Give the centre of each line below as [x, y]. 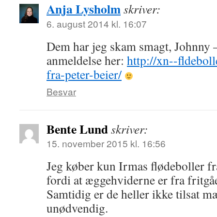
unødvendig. [77, 208]
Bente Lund [77, 129]
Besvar [61, 91]
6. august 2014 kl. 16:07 [97, 23]
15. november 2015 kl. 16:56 [106, 143]
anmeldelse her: [87, 60]
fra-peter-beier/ [84, 74]
